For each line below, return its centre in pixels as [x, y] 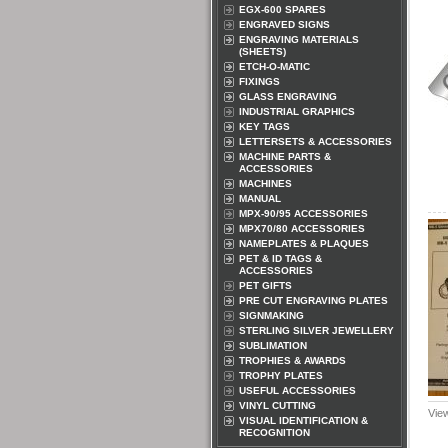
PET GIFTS [265, 285]
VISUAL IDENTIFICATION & [303, 420]
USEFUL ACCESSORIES [297, 390]
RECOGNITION [274, 432]
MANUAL [260, 198]
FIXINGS [259, 81]
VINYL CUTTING [277, 405]
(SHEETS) [262, 51]
